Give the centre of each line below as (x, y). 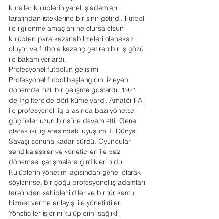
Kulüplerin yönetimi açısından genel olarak (76, 172)
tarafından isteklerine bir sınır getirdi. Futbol (77, 18)
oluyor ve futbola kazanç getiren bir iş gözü (77, 49)
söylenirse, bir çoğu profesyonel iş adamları (78, 182)
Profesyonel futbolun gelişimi (54, 69)
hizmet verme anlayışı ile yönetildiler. (66, 203)
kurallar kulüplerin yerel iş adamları (64, 8)
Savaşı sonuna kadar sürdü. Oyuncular (71, 141)
